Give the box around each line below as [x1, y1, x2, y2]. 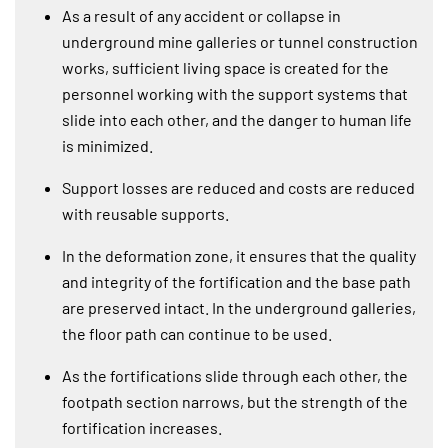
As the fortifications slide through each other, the [62, 365, 408, 385]
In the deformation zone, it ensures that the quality [62, 245, 416, 265]
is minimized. [62, 135, 153, 155]
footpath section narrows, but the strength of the [62, 391, 408, 411]
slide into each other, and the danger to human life [62, 109, 412, 129]
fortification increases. [62, 417, 222, 437]
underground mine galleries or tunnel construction [62, 31, 418, 51]
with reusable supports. [62, 203, 229, 223]
